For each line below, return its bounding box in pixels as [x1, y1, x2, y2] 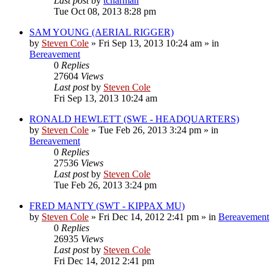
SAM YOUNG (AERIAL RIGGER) [29, 26, 174, 37]
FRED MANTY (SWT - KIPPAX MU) [29, 200, 185, 211]
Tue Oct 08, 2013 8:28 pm [54, 6, 156, 17]
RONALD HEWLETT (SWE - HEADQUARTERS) [29, 113, 239, 124]
